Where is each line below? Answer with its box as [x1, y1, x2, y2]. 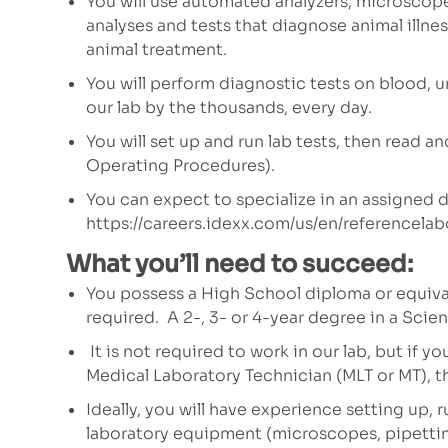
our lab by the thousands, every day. [86, 97, 380, 119]
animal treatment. [86, 39, 243, 61]
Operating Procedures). [86, 155, 275, 177]
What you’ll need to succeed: [66, 249, 413, 280]
